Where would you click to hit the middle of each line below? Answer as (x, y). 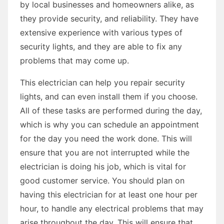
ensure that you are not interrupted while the (105, 152)
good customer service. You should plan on (102, 180)
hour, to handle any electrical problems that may (112, 208)
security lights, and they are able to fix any (101, 46)
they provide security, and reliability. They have (109, 18)
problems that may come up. (74, 60)
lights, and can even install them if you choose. (109, 96)
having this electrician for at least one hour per (109, 194)
